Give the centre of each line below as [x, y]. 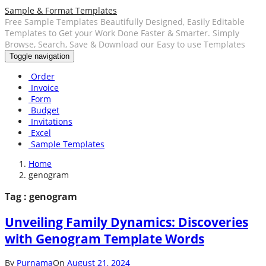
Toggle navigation [39, 56]
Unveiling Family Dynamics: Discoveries [126, 222]
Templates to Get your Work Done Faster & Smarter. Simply [122, 33]
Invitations [50, 121]
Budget [44, 110]
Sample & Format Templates [61, 10]
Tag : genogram [41, 197]
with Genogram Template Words [104, 238]
